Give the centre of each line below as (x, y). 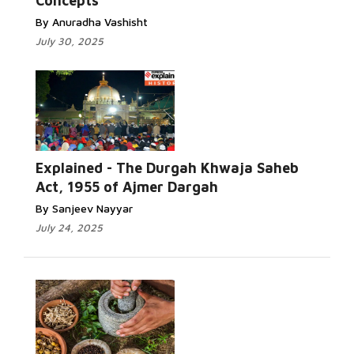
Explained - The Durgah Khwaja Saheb (167, 168)
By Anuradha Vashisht (92, 22)
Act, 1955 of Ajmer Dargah (127, 187)
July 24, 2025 (69, 228)
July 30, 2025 (70, 41)
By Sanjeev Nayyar (84, 208)
